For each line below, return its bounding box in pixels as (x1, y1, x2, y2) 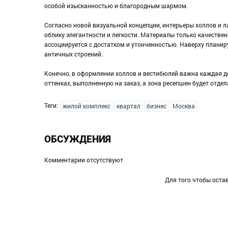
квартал (117, 102, 140, 110)
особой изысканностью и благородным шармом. (44, 2, 188, 10)
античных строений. (44, 50, 103, 59)
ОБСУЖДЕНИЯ (44, 133, 111, 146)
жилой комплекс (63, 102, 110, 110)
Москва (173, 102, 195, 110)
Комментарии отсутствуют (44, 156, 123, 164)
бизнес (147, 102, 166, 110)
